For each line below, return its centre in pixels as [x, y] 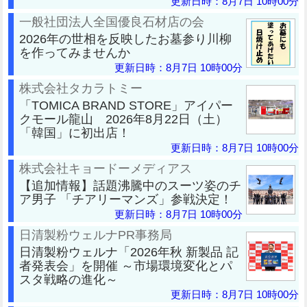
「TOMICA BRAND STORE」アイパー [126, 105]
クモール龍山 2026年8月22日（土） [123, 119]
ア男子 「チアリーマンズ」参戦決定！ [126, 199]
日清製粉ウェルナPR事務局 [96, 234]
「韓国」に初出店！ [75, 132]
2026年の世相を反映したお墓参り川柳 [125, 38]
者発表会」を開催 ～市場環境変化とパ [126, 265]
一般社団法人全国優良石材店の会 [112, 21]
